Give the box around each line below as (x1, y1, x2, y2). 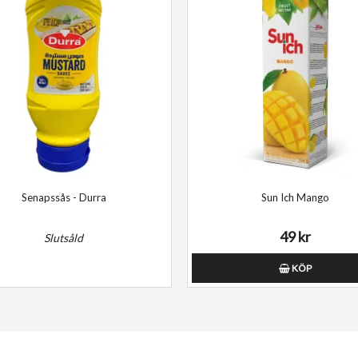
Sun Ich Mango (261, 191, 329, 204)
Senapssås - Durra (21, 191, 106, 204)
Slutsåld (44, 231, 83, 245)
